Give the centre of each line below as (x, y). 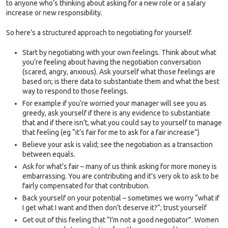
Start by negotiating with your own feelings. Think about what (119, 52)
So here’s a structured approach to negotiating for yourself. (99, 32)
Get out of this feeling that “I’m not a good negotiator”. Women (121, 220)
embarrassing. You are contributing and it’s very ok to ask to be (121, 176)
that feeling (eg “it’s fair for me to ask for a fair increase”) (111, 132)
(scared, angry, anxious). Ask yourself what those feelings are (119, 72)
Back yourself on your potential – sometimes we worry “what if (121, 198)
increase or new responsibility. (54, 12)
